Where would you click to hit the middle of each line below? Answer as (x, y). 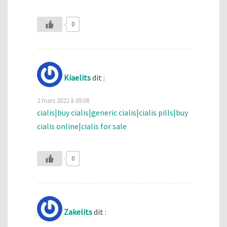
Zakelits (78, 212)
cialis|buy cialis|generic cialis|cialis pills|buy (112, 112)
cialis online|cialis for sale (82, 126)
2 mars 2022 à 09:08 (63, 100)
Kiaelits (77, 77)
